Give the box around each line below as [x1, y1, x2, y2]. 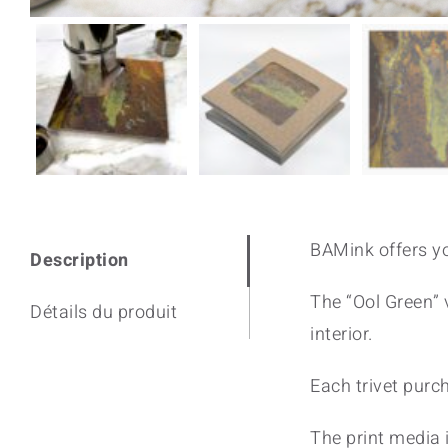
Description [30, 247, 129, 274]
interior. [310, 321, 373, 348]
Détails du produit [30, 299, 177, 326]
